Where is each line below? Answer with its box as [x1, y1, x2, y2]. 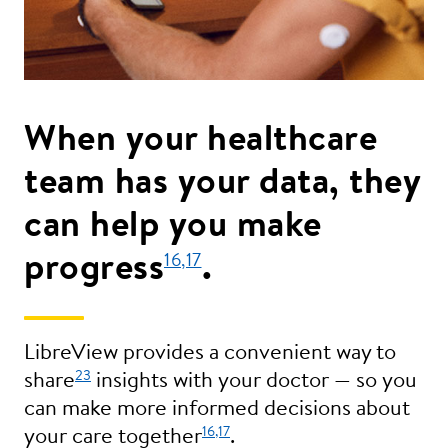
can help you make [24, 209, 322, 246]
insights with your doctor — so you [91, 371, 417, 394]
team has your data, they [24, 166, 420, 203]
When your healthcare [24, 123, 377, 160]
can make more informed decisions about [24, 399, 410, 422]
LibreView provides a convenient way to [24, 343, 396, 366]
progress [24, 252, 164, 289]
